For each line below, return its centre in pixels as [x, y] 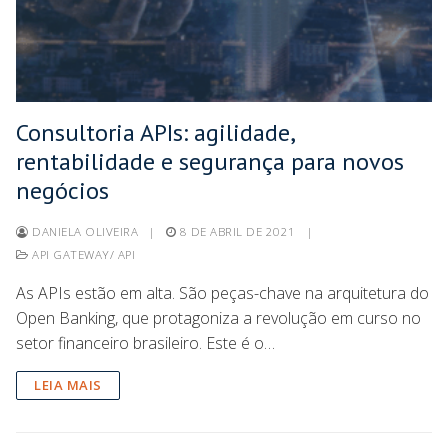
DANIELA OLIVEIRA [83, 231]
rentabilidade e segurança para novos [210, 161]
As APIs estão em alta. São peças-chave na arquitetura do [222, 292]
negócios [62, 190]
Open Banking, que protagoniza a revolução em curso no [218, 317]
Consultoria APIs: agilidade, [155, 132]
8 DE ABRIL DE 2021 [237, 231]
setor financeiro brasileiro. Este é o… [145, 342]
